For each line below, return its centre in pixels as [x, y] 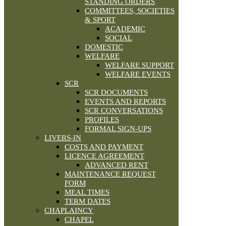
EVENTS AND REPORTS [125, 102]
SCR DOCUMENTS [116, 93]
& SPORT [100, 20]
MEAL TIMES [87, 192]
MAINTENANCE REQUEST [110, 174]
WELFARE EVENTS [138, 74]
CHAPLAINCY [69, 211]
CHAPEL [79, 220]
